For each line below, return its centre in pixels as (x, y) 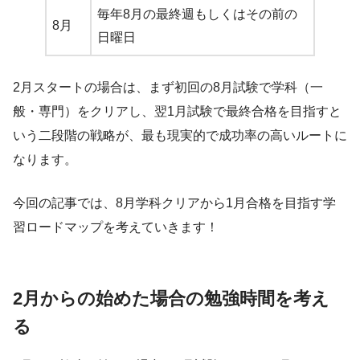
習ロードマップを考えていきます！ (116, 227)
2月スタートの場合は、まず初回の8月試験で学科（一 (168, 88)
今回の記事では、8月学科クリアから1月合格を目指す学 (174, 203)
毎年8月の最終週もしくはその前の (197, 14)
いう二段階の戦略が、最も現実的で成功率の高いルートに (180, 136)
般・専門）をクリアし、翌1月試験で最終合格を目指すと (177, 112)
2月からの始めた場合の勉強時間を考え (171, 299)
